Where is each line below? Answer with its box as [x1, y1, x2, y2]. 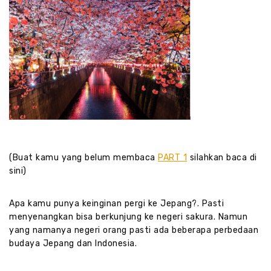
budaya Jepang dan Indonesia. [9, 238, 137, 249]
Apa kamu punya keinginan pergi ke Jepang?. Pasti [9, 198, 224, 209]
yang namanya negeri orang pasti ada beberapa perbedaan [9, 225, 258, 236]
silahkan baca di [187, 152, 257, 163]
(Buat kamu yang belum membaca [9, 152, 158, 163]
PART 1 [158, 152, 187, 163]
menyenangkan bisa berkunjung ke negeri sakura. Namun [9, 212, 247, 223]
